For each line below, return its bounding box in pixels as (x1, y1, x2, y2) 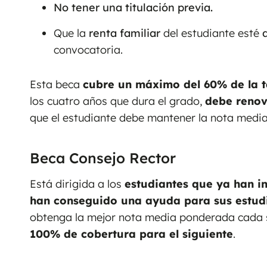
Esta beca (30, 77, 83, 91)
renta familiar (89, 26, 160, 40)
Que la (54, 26, 89, 40)
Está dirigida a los (30, 177, 125, 191)
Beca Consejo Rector (30, 149, 176, 167)
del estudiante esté (160, 26, 262, 40)
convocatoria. (54, 42, 123, 57)
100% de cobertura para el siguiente (30, 227, 233, 241)
